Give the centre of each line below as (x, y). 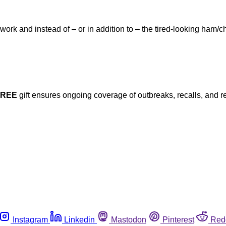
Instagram (30, 220)
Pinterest (178, 220)
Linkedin (79, 220)
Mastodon (129, 220)
